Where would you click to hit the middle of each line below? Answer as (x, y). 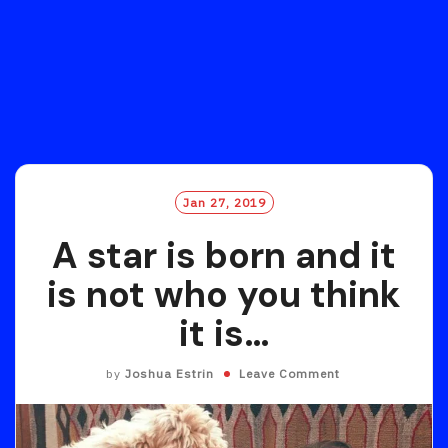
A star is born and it (224, 255)
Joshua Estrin (169, 373)
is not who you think (224, 294)
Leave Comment (289, 373)
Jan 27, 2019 (224, 202)
